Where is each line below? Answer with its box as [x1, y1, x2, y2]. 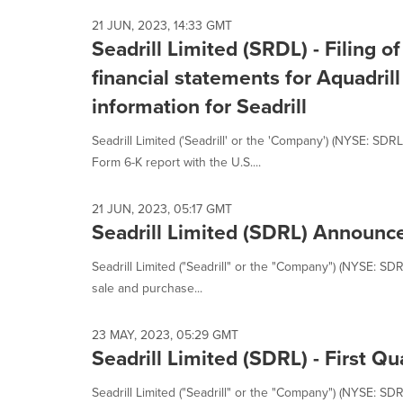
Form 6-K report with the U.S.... [92, 153, 261, 171]
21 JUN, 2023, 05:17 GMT [92, 200, 232, 218]
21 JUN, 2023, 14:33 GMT [92, 16, 232, 34]
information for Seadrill [92, 91, 307, 121]
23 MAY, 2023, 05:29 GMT [92, 326, 238, 344]
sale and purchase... [92, 279, 202, 297]
